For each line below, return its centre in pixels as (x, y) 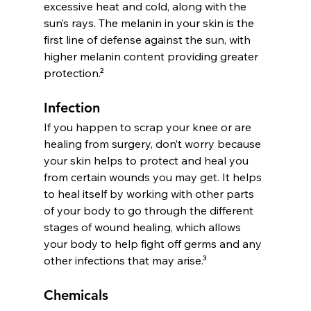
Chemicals (76, 295)
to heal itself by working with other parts (150, 193)
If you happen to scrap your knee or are (149, 127)
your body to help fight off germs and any (154, 243)
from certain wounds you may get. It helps (154, 177)
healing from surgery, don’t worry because (153, 143)
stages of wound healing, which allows (143, 227)
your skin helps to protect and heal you (147, 160)
